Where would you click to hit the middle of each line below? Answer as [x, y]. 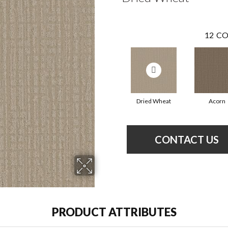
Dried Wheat [153, 101]
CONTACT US [187, 140]
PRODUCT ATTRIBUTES [114, 212]
